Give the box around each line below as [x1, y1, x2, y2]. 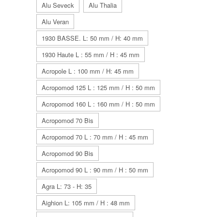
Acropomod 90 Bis [42, 149, 93, 158]
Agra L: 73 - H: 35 [42, 182, 92, 191]
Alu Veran [42, 17, 69, 26]
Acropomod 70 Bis [42, 116, 93, 125]
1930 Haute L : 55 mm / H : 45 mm [42, 50, 139, 59]
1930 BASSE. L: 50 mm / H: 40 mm [42, 33, 143, 43]
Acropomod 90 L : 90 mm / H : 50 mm [42, 165, 148, 174]
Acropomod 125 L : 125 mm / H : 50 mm [42, 83, 155, 92]
